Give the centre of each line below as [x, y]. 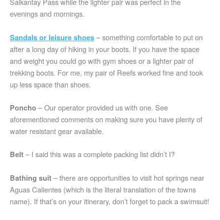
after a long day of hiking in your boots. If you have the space [105, 49]
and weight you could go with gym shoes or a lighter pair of [102, 60]
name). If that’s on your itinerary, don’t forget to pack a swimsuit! [110, 201]
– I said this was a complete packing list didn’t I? [100, 154]
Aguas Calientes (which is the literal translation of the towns [103, 189]
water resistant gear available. [57, 131]
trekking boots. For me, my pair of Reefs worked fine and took [106, 72]
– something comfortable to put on [149, 37]
